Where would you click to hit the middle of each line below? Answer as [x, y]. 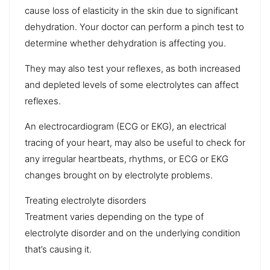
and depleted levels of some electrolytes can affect [132, 84]
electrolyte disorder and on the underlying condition [133, 233]
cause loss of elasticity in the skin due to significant [131, 10]
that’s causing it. [58, 249]
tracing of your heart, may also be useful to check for [135, 142]
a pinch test [209, 27]
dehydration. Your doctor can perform [105, 27]
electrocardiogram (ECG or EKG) [105, 126]
